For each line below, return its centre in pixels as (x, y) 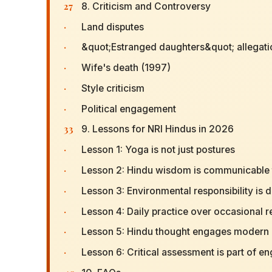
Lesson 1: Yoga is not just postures (158, 150)
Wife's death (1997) (126, 68)
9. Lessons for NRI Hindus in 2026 (157, 129)
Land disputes (112, 27)
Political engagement (128, 109)
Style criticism (113, 88)
